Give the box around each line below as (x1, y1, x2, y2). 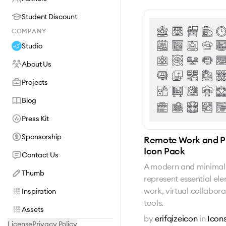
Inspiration (22, 187, 56, 196)
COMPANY (12, 27, 47, 35)
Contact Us (22, 150, 59, 159)
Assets (22, 205, 44, 214)
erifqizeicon (155, 213, 198, 223)
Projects (22, 78, 48, 87)
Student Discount (22, 12, 77, 21)
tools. (144, 198, 164, 208)
